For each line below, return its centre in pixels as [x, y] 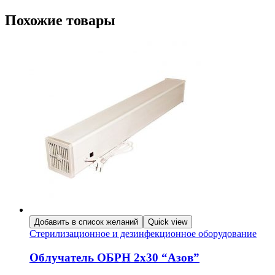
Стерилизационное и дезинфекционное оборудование [143, 234]
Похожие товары [60, 21]
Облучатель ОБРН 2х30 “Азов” [114, 257]
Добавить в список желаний [86, 222]
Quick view [168, 222]
